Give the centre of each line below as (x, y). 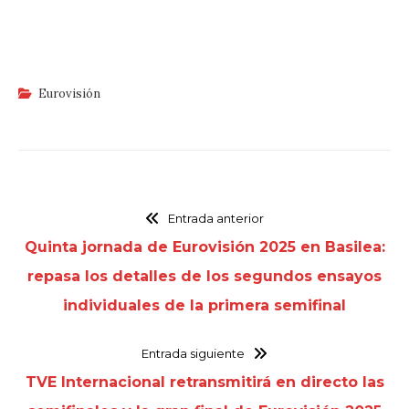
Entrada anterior (215, 218)
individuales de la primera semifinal (204, 305)
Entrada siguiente (194, 353)
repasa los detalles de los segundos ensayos (204, 276)
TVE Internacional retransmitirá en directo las (204, 382)
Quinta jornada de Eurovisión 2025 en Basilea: (204, 246)
